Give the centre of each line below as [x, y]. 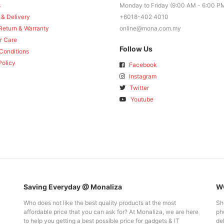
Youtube [141, 99]
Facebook [142, 65]
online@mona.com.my [150, 28]
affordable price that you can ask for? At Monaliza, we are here [111, 211]
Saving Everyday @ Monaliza [72, 186]
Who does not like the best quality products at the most [99, 202]
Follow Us [136, 49]
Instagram [142, 76]
